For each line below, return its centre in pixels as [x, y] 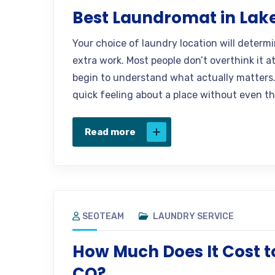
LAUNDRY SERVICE [193, 216]
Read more [110, 132]
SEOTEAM [103, 216]
